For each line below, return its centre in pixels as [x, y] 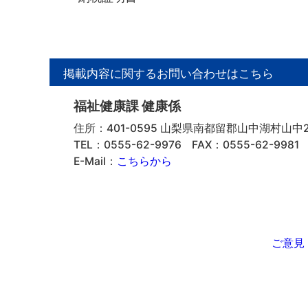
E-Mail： [95, 161]
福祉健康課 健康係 [127, 106]
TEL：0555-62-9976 [128, 145]
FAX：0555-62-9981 [245, 145]
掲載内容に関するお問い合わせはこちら [168, 73]
